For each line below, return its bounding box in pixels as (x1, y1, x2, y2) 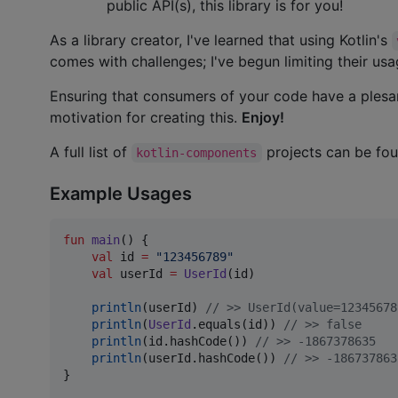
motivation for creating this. (50, 108, 242, 127)
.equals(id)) (191, 316, 283, 331)
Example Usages (50, 182, 192, 204)
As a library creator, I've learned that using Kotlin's (50, 31, 392, 50)
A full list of (50, 143, 131, 162)
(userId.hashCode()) (141, 350, 283, 365)
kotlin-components (136, 146, 258, 161)
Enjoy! (242, 108, 284, 127)
